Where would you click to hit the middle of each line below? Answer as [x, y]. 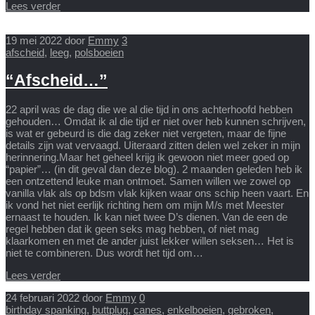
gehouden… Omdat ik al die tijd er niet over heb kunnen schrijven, [156, 121]
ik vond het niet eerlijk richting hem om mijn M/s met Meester [145, 205]
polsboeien [99, 53]
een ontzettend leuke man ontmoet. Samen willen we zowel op [148, 181]
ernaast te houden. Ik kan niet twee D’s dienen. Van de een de [147, 217]
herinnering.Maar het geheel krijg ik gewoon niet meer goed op [147, 157]
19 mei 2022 [34, 41]
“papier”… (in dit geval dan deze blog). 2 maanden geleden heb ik [154, 169]
